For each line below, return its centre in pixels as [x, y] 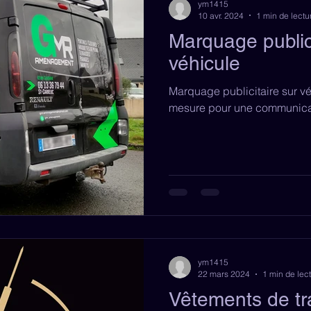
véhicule [204, 63]
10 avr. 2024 [221, 15]
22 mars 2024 [224, 274]
